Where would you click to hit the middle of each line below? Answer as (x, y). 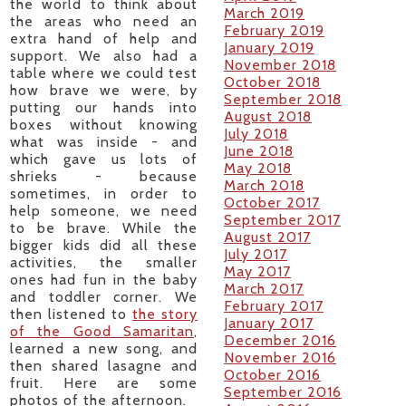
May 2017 (257, 271)
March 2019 (264, 13)
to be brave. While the (104, 228)
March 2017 (264, 288)
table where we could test (104, 73)
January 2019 (269, 47)
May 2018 (258, 168)
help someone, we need (104, 211)
